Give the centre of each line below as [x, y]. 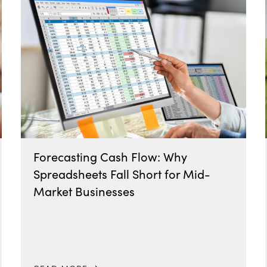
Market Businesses [84, 191]
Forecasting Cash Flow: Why [110, 156]
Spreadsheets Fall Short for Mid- [122, 174]
